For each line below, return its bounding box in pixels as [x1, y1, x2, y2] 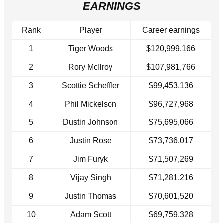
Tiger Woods [68, 44, 113, 53]
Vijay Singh [70, 173, 111, 182]
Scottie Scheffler [61, 81, 119, 90]
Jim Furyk [73, 155, 108, 164]
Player [79, 26, 102, 35]
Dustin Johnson [63, 118, 118, 127]
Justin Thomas [64, 192, 116, 201]
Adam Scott [70, 210, 111, 219]
